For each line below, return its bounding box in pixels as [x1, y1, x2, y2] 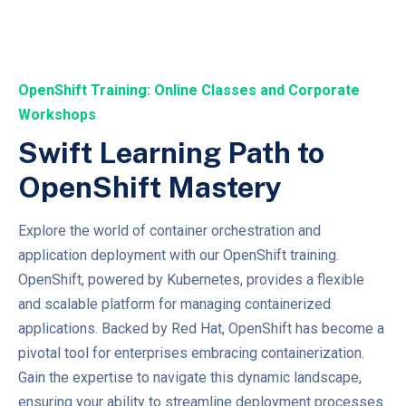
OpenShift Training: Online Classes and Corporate [18, 81, 360, 99]
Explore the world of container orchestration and [18, 221, 321, 239]
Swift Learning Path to [18, 135, 324, 169]
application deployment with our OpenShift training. [18, 246, 339, 264]
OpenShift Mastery [18, 169, 282, 204]
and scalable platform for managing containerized [18, 295, 331, 313]
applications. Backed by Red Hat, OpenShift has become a [18, 319, 384, 337]
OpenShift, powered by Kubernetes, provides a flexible [18, 270, 364, 288]
